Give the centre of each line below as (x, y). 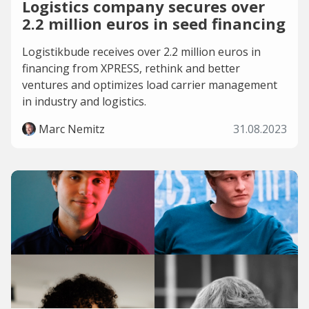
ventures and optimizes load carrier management (150, 85)
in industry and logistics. (84, 101)
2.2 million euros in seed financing (154, 23)
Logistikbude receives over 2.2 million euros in (141, 52)
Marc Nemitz (72, 129)
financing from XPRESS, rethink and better (131, 68)
